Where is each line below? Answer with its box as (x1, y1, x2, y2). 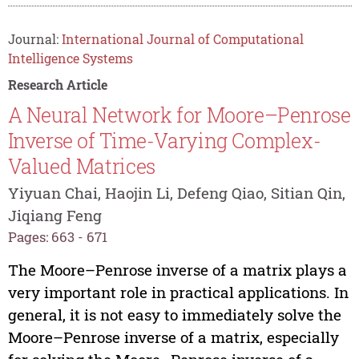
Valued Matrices (7, 152, 155, 179)
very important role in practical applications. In (7, 281, 349, 302)
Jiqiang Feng (7, 205, 102, 226)
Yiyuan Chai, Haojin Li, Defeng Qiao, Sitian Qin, (7, 183, 345, 204)
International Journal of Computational (61, 30, 304, 47)
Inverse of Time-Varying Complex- (7, 127, 321, 154)
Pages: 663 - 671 (7, 228, 107, 247)
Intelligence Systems (7, 49, 133, 67)
